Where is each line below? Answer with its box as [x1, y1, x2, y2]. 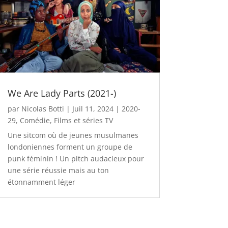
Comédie [19, 115, 50, 125]
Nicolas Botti [21, 103, 64, 113]
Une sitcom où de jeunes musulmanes [7, 130, 138, 140]
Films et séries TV [53, 115, 113, 125]
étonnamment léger [7, 177, 77, 187]
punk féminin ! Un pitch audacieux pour [7, 153, 144, 163]
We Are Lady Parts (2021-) [7, 87, 116, 99]
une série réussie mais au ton [7, 165, 109, 175]
